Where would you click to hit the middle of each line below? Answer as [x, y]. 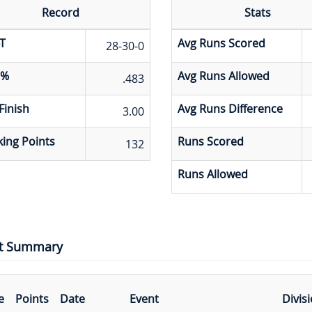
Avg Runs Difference [230, 108]
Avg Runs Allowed [223, 76]
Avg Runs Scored [221, 43]
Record [60, 12]
